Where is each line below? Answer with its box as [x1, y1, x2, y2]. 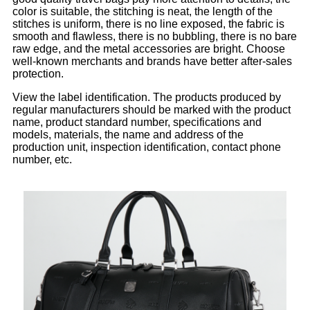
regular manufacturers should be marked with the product [12, 104, 291, 116]
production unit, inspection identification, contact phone [12, 141, 281, 154]
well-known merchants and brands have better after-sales [12, 55, 292, 68]
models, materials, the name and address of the [12, 129, 244, 141]
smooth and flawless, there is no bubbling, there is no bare [12, 30, 297, 43]
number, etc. [12, 154, 72, 166]
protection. [12, 68, 64, 80]
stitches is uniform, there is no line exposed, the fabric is [12, 18, 284, 30]
